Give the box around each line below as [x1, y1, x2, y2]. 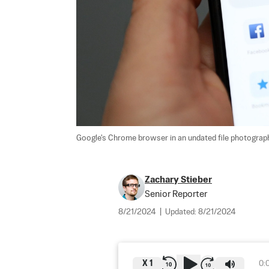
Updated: [165, 208, 198, 216]
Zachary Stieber [145, 175, 212, 184]
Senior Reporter [145, 189, 207, 199]
